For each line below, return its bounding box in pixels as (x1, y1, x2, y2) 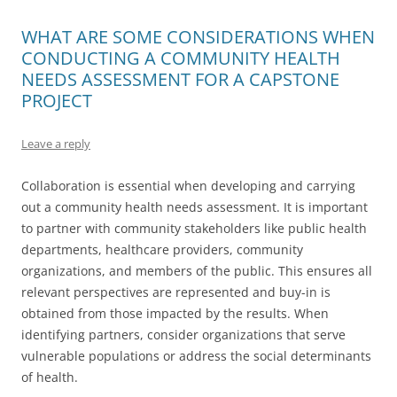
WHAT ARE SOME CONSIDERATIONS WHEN (21, 25, 375, 49)
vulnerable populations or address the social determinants (21, 347, 371, 364)
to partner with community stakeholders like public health (21, 220, 367, 237)
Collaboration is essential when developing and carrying (21, 177, 355, 194)
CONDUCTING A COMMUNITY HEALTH (21, 46, 340, 70)
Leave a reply (21, 136, 90, 152)
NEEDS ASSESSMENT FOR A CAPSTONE (21, 67, 339, 91)
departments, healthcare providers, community (21, 241, 303, 258)
